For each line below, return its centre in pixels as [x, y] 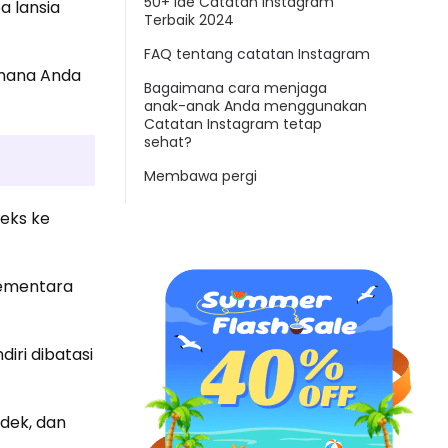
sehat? [168, 142]
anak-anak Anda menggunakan [255, 106]
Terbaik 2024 [189, 20]
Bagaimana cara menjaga [235, 88]
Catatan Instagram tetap [233, 124]
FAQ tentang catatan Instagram [257, 54]
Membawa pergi [200, 176]
